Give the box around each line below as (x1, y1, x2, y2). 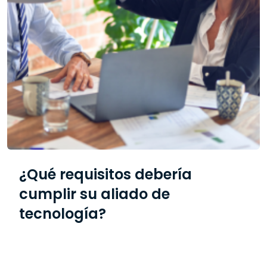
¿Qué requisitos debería (19, 164, 192, 185)
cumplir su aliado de (19, 184, 170, 204)
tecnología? (19, 204, 106, 224)
